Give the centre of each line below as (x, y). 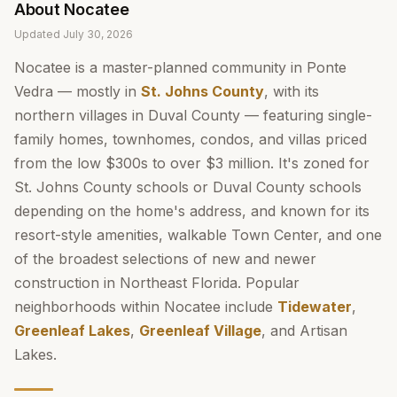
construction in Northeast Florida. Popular (157, 283)
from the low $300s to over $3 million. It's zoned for (192, 163)
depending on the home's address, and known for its (192, 211)
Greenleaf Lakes (72, 331)
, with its (292, 91)
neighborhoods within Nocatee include (146, 307)
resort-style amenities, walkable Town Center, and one (198, 235)
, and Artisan (304, 331)
